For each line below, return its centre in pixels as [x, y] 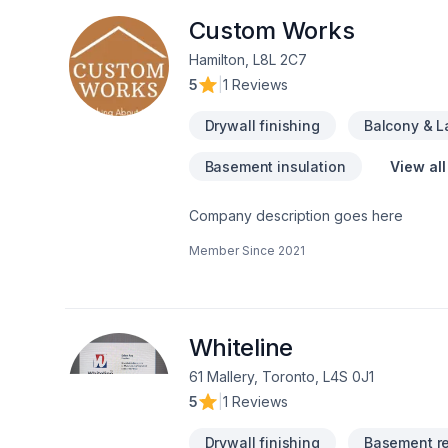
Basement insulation [275, 166]
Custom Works [271, 30]
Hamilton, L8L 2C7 [247, 59]
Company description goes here [295, 215]
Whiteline [241, 347]
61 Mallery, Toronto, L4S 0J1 [281, 376]
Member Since [231, 250]
